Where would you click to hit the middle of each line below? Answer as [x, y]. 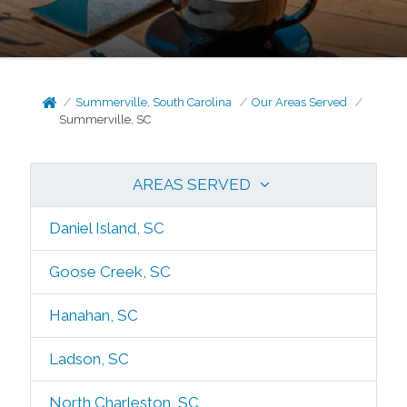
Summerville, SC [105, 119]
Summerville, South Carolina [154, 102]
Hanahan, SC [93, 315]
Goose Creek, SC [109, 272]
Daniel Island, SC [106, 228]
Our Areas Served [300, 102]
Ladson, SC [89, 359]
